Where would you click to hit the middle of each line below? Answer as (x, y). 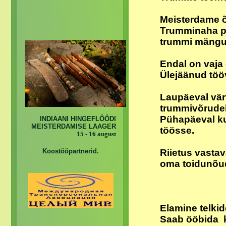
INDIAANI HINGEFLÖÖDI (78, 119)
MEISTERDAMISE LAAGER (74, 127)
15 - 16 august (96, 134)
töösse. (177, 131)
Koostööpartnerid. (71, 151)
